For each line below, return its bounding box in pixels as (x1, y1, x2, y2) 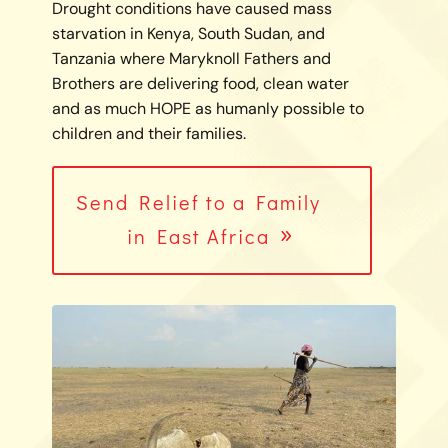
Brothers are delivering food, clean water (51, 72, 349, 94)
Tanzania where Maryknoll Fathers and (51, 47, 331, 69)
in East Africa (127, 222, 271, 249)
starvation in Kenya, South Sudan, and (51, 22, 325, 44)
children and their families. (51, 122, 246, 144)
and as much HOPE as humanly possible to (51, 97, 364, 119)
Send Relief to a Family (76, 188, 322, 215)
